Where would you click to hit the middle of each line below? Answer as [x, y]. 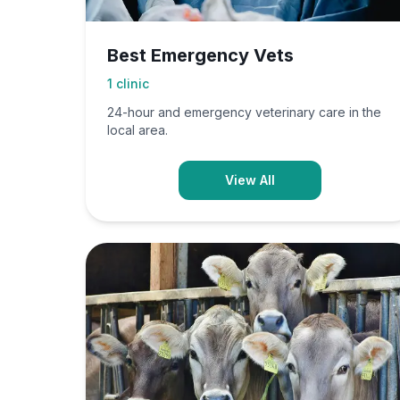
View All [250, 180]
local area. [137, 130]
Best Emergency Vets [200, 55]
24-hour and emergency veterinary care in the [244, 112]
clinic [133, 83]
